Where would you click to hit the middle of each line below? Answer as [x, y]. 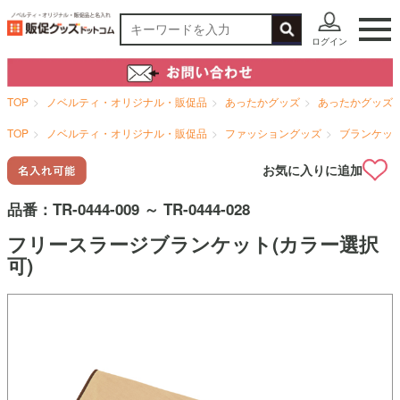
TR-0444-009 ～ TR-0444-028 [151, 208]
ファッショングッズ [273, 132]
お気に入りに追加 [312, 170]
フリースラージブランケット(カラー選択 [193, 243]
